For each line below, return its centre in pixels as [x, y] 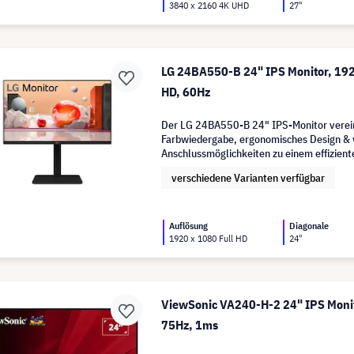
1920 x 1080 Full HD [209, 238]
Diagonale [309, 225]
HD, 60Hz [186, 91]
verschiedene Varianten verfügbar [249, 177]
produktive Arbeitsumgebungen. [234, 167]
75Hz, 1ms [190, 324]
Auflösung [189, 225]
